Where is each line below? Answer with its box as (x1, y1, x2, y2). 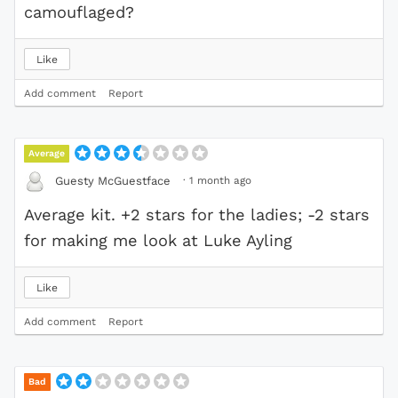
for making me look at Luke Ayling (24, 230, 292, 250)
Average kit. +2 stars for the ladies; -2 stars (24, 204, 370, 224)
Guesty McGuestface (55, 174, 171, 188)
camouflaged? (24, 2, 134, 21)
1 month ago (189, 173, 251, 187)
